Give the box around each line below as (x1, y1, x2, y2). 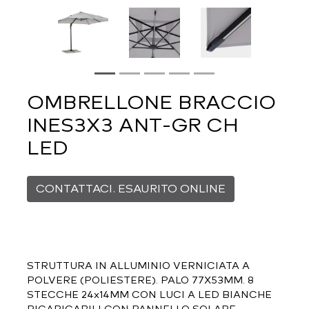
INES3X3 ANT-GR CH (27, 112, 239, 137)
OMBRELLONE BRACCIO (27, 90, 276, 114)
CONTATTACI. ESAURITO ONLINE (36, 181, 226, 195)
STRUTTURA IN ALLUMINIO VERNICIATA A (27, 259, 250, 272)
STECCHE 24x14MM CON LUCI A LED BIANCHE (27, 288, 272, 301)
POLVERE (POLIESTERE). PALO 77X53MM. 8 (27, 274, 254, 286)
